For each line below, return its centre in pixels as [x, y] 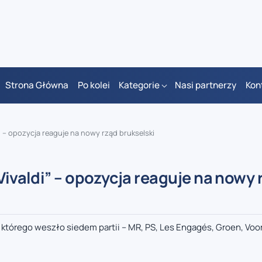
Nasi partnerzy [206, 85]
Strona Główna [37, 85]
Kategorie [139, 85]
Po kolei [94, 85]
